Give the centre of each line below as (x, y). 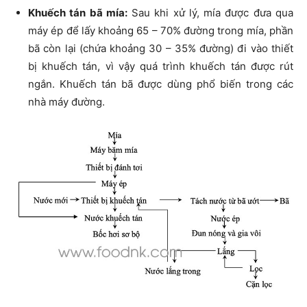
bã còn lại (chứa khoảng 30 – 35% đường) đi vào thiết (161, 48)
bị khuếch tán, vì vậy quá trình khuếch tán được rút (161, 66)
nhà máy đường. (66, 101)
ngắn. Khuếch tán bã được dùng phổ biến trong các (161, 84)
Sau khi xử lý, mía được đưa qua (210, 12)
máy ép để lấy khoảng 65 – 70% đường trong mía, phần (161, 30)
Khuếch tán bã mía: (78, 12)
